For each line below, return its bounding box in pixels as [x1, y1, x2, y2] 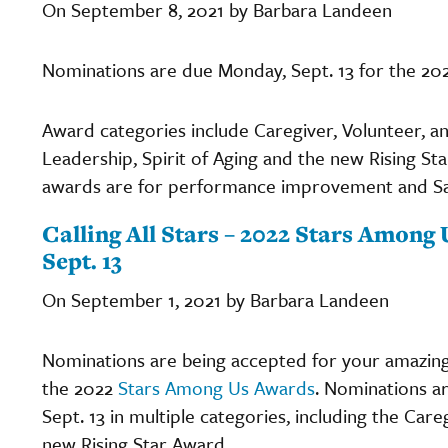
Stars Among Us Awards [118, 373, 315, 401]
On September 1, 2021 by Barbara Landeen [42, 285, 389, 313]
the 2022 [42, 373, 118, 401]
